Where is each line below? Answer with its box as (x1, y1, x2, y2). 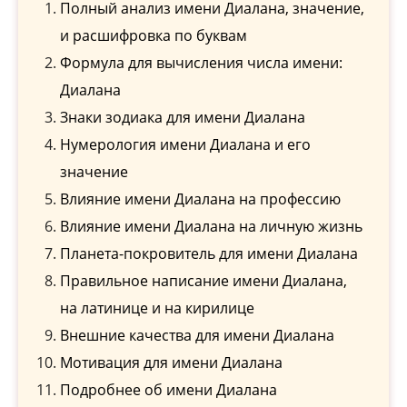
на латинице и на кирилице (60, 298, 254, 318)
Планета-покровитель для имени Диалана (60, 243, 358, 263)
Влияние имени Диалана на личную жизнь (60, 216, 362, 236)
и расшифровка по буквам (60, 25, 247, 45)
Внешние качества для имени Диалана (60, 325, 334, 345)
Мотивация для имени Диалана (60, 352, 283, 372)
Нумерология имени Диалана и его (60, 134, 311, 154)
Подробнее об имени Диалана (60, 380, 277, 400)
